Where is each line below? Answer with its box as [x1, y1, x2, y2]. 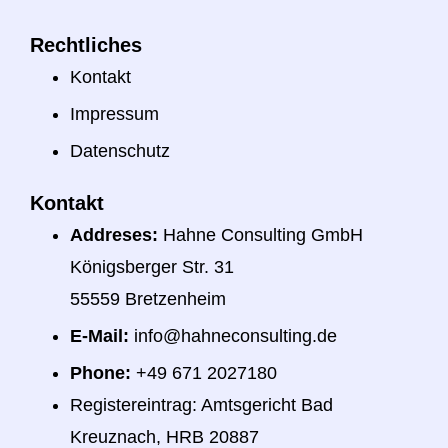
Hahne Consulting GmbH [158, 225, 363, 246]
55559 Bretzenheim [70, 289, 226, 310]
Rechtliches [30, 34, 142, 57]
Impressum [70, 104, 159, 125]
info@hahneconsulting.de [129, 326, 337, 347]
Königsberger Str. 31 [70, 257, 234, 278]
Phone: [70, 363, 131, 384]
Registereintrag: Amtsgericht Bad [70, 395, 333, 416]
